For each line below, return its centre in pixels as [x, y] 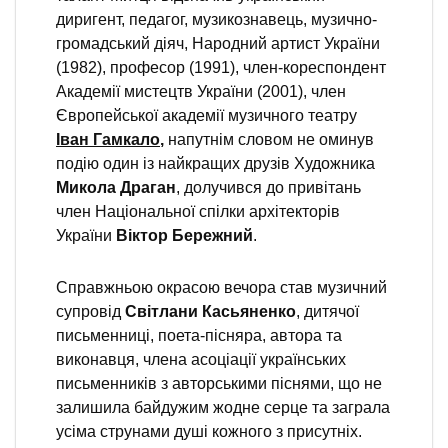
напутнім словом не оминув [269, 139]
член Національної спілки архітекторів [198, 211]
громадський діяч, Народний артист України [218, 43]
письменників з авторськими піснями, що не [219, 383]
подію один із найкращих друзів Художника [215, 163]
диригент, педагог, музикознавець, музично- [216, 19]
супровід [90, 311]
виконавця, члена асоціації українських [201, 359]
